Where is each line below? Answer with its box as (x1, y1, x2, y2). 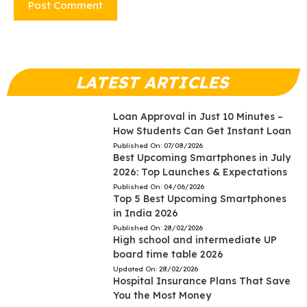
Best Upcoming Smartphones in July (112, 151, 291, 164)
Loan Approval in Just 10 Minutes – (112, 110, 283, 123)
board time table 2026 (112, 248, 223, 260)
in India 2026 (112, 207, 178, 219)
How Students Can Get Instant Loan (112, 125, 291, 137)
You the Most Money (112, 289, 211, 302)
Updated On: (112, 265, 159, 273)
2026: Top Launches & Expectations (112, 166, 287, 178)
